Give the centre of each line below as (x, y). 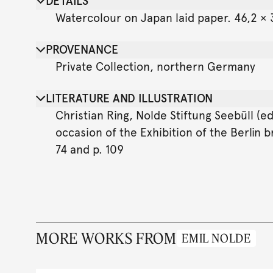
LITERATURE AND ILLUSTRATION (129, 98)
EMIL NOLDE (216, 238)
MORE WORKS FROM (106, 238)
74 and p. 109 (89, 150)
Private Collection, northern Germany (155, 67)
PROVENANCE (82, 50)
